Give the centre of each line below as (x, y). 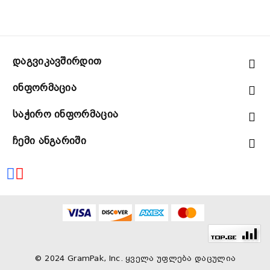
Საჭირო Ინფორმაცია (66, 115)
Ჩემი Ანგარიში (49, 141)
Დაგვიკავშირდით (57, 61)
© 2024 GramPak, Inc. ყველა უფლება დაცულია (135, 259)
